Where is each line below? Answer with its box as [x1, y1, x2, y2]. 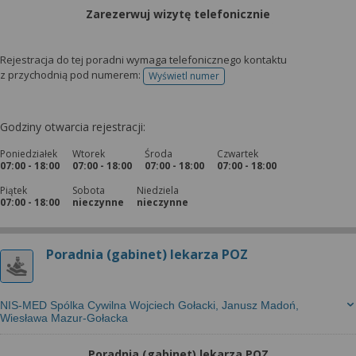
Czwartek [217, 147, 258, 161]
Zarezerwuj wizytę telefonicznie [86, 6, 270, 21]
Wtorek [72, 147, 105, 161]
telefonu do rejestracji [183, 74, 282, 88]
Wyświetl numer [149, 69, 219, 83]
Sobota [72, 184, 105, 197]
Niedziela [137, 184, 179, 197]
